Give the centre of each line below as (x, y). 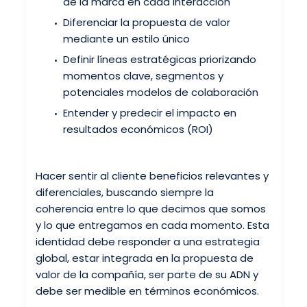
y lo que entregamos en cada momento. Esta (152, 225)
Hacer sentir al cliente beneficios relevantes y (152, 175)
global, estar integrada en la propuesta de (145, 258)
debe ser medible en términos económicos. (147, 291)
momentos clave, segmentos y (143, 75)
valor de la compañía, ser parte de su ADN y (147, 274)
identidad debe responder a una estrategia (148, 241)
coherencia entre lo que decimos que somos (151, 208)
